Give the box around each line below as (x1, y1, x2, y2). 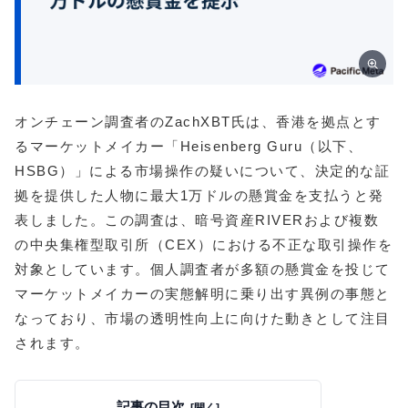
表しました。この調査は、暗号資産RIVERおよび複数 (15, 212, 379, 228)
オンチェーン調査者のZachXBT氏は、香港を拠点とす (15, 114, 382, 129)
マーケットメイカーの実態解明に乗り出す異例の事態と (15, 286, 391, 301)
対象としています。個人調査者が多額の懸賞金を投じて (15, 261, 391, 277)
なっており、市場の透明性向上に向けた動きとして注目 (15, 311, 391, 326)
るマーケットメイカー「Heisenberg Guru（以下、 (15, 138, 362, 154)
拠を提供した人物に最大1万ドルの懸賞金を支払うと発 (15, 188, 384, 203)
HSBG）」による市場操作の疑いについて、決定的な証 (15, 163, 390, 178)
